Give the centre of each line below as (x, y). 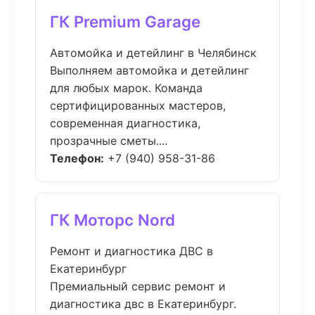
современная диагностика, (125, 123)
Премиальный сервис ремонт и (138, 286)
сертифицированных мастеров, (138, 105)
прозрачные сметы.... (109, 141)
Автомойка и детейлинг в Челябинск (153, 53)
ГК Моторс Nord (112, 220)
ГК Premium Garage (125, 21)
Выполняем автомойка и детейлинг (149, 70)
